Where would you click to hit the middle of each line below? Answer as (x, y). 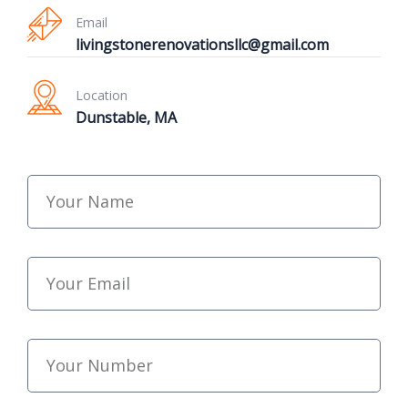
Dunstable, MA (126, 118)
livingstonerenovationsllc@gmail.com (202, 45)
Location (102, 96)
